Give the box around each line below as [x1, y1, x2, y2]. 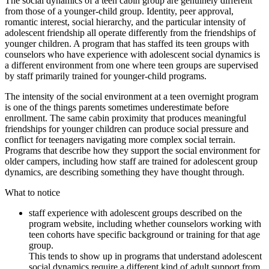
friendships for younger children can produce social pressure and [5, 124, 249, 134]
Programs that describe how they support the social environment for [5, 145, 260, 156]
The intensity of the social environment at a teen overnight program [5, 91, 258, 102]
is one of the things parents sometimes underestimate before [5, 102, 229, 113]
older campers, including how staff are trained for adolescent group [5, 156, 258, 167]
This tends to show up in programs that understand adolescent [29, 251, 262, 262]
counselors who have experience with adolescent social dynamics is [5, 49, 260, 60]
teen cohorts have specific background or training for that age [29, 229, 260, 240]
